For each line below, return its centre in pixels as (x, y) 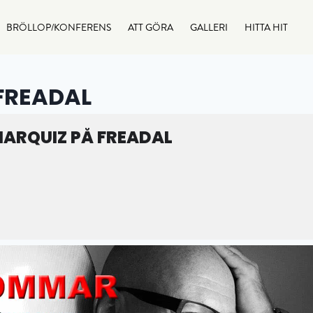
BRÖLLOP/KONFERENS (59, 27)
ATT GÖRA (151, 27)
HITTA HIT (266, 27)
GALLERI (209, 27)
